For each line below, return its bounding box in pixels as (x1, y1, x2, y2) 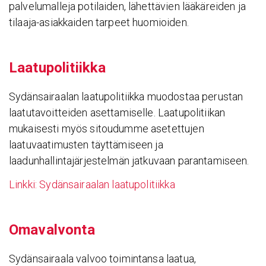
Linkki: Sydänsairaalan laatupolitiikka (9, 178, 175, 191)
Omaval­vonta (9, 221, 95, 239)
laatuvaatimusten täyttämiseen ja (9, 138, 163, 151)
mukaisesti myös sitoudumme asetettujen (9, 122, 204, 135)
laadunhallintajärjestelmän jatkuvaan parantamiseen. (9, 154, 249, 167)
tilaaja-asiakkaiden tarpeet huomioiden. (9, 15, 189, 28)
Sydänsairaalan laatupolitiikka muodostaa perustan (9, 90, 243, 103)
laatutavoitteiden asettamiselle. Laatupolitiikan (9, 106, 226, 119)
